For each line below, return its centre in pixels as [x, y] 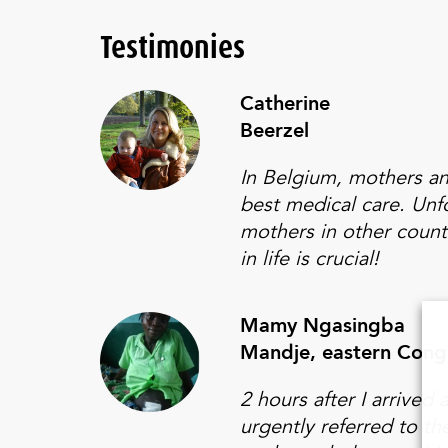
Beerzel [274, 130]
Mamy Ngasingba [322, 325]
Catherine [285, 103]
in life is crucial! [309, 258]
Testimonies [172, 47]
